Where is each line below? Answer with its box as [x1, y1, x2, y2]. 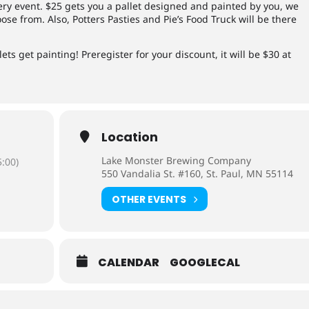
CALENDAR [98, 255, 160, 270]
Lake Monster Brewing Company [101, 154, 252, 167]
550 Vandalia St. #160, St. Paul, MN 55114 [101, 167, 294, 180]
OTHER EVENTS [112, 192, 187, 206]
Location [101, 128, 159, 146]
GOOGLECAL [170, 255, 241, 270]
